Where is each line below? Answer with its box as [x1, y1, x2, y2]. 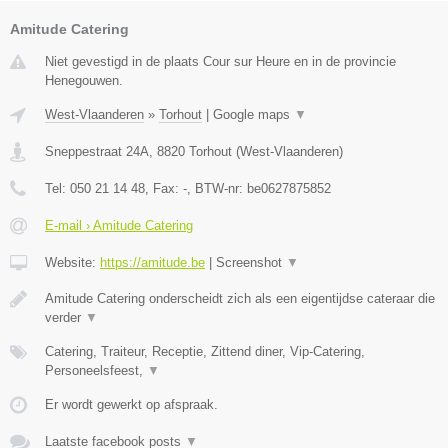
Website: [45, 254, 100, 270]
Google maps [213, 106, 294, 122]
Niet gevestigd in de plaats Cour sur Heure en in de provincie [45, 53, 396, 69]
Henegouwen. [45, 72, 123, 88]
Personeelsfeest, [45, 362, 147, 378]
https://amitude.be [100, 254, 205, 270]
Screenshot [216, 254, 286, 270]
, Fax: [145, 180, 183, 196]
